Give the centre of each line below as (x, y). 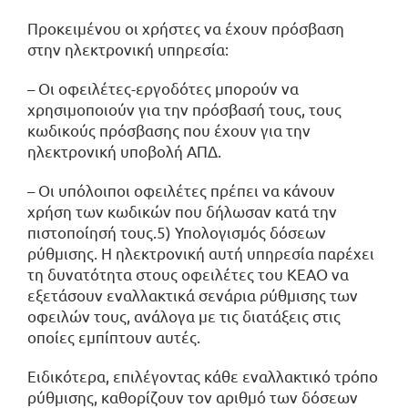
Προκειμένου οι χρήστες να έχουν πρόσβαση (186, 27)
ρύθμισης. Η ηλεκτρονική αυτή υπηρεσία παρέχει (201, 252)
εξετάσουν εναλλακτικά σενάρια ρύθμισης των (193, 294)
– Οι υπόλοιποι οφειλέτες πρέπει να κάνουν (181, 189)
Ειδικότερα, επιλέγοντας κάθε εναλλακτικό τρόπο (203, 375)
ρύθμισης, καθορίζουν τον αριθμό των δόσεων (193, 396)
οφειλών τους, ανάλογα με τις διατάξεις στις (184, 315)
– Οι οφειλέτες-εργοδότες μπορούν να (163, 87)
